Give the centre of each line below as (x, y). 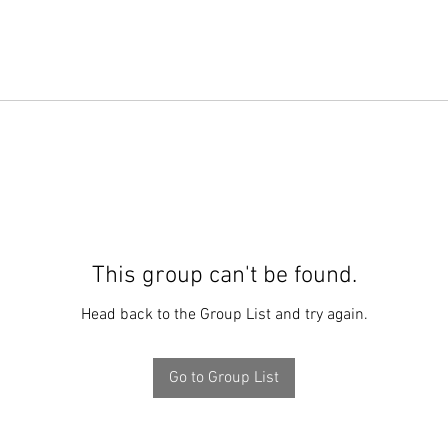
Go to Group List (224, 378)
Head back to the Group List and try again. (224, 315)
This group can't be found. (224, 276)
